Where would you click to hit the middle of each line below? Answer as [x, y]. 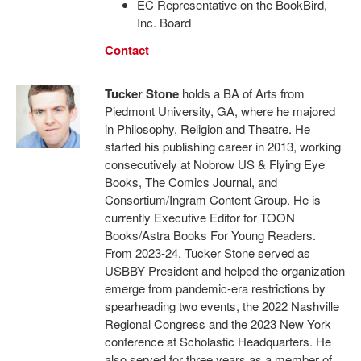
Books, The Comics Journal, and [191, 182]
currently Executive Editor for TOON [199, 217]
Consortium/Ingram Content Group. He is [212, 199]
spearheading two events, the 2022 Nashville [222, 306]
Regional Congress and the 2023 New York [218, 324]
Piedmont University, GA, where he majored [220, 111]
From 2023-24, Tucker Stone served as [207, 253]
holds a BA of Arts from [241, 93]
